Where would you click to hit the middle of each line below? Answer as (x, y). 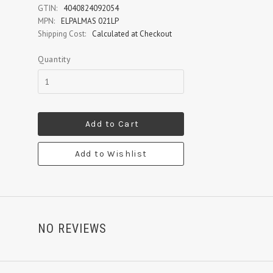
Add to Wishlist (111, 154)
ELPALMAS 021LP (90, 21)
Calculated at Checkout (132, 34)
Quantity (55, 59)
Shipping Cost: (62, 34)
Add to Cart (112, 124)
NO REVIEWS (72, 229)
